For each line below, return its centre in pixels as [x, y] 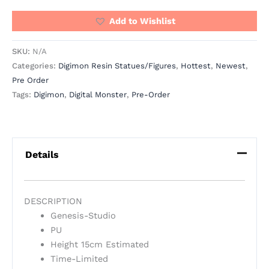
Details [42, 154]
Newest [231, 66]
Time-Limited [79, 259]
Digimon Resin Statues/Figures [117, 66]
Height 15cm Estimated [99, 245]
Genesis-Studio [83, 216]
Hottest [196, 66]
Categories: [35, 66]
